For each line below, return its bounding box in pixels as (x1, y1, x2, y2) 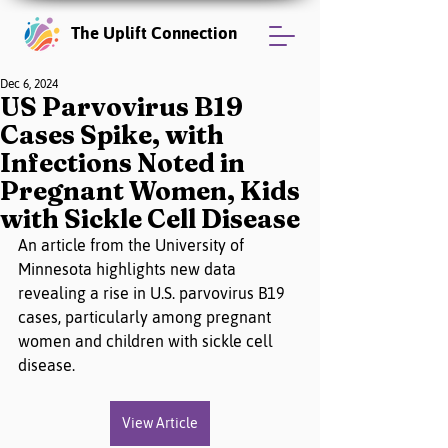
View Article (122, 415, 198, 431)
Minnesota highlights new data (18, 260, 240, 278)
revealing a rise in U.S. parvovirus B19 (18, 284, 289, 302)
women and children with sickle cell (18, 332, 277, 350)
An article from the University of (18, 236, 248, 254)
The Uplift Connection (71, 23, 237, 43)
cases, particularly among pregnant (18, 308, 275, 326)
